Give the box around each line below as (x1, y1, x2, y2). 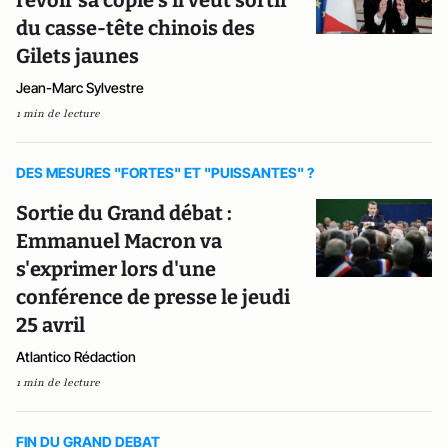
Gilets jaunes (16, 44, 139, 68)
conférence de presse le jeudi (16, 285, 290, 309)
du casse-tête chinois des (16, 16, 255, 40)
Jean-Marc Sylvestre (16, 79, 144, 96)
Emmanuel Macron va (16, 229, 222, 253)
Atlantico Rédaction (16, 348, 136, 365)
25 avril (16, 313, 85, 337)
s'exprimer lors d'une (16, 257, 216, 281)
